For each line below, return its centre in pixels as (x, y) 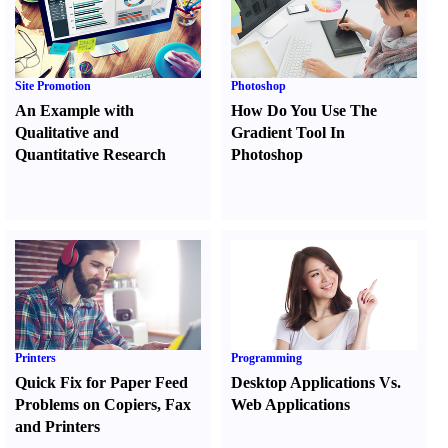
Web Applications (291, 404)
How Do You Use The (304, 110)
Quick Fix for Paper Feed (101, 382)
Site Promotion (53, 86)
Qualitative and (67, 132)
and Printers (57, 426)
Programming (267, 358)
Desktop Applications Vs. (316, 382)
